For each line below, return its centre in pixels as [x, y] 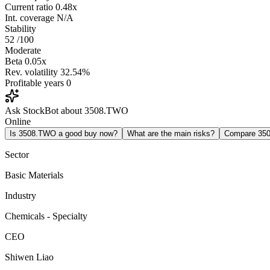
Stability [20, 29]
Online [18, 122]
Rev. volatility [31, 72]
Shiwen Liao [29, 257]
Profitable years [34, 83]
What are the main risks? [171, 134]
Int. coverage [30, 18]
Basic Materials [34, 175]
